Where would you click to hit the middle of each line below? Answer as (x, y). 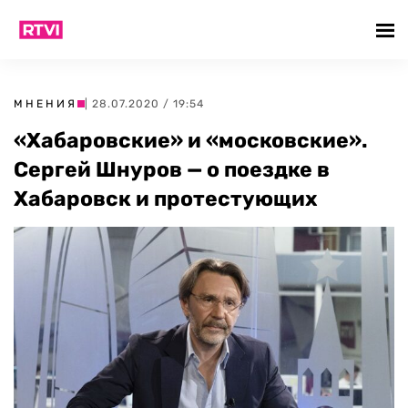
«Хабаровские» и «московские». (191, 140)
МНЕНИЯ (46, 104)
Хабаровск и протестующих (166, 199)
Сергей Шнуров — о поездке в (172, 169)
